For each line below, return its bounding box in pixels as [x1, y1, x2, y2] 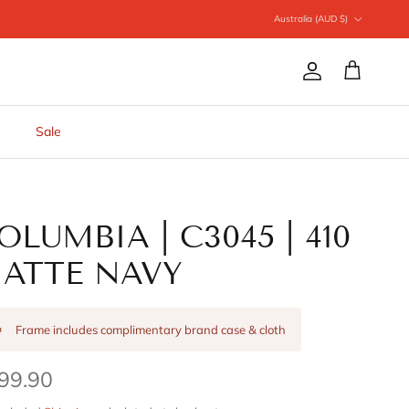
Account [321, 70, 357, 83]
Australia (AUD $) [274, 12, 348, 25]
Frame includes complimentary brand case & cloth [16, 322, 287, 338]
